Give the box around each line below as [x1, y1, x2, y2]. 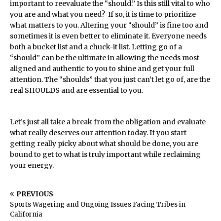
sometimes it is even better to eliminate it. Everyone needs [10, 32, 207, 40]
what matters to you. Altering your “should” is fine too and [10, 21, 208, 30]
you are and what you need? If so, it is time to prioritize [10, 10, 196, 19]
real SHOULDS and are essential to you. [10, 86, 143, 95]
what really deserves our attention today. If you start [10, 128, 186, 137]
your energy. [10, 161, 54, 170]
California [10, 210, 42, 219]
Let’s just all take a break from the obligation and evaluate [10, 117, 206, 126]
